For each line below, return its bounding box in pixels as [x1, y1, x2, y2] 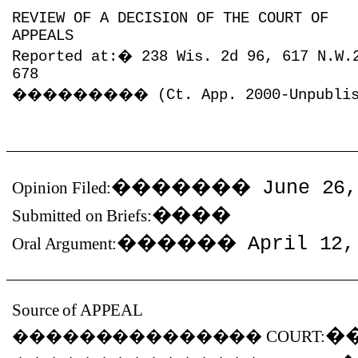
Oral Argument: [12, 234, 117, 253]
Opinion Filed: [12, 178, 112, 197]
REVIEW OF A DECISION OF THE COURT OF [12, 10, 329, 27]
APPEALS [12, 27, 74, 45]
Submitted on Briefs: [12, 206, 152, 225]
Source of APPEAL [12, 300, 144, 320]
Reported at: [12, 48, 118, 66]
